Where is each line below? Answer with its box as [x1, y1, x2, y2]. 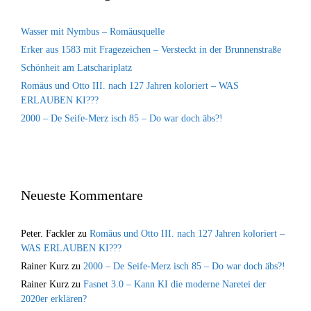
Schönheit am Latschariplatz [21, 62, 132, 73]
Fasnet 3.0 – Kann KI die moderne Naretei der [83, 278, 266, 289]
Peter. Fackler [21, 228, 75, 239]
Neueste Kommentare [21, 187, 143, 203]
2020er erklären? [21, 293, 87, 304]
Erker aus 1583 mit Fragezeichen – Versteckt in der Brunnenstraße [21, 44, 281, 55]
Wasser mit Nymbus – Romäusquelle [21, 26, 165, 37]
